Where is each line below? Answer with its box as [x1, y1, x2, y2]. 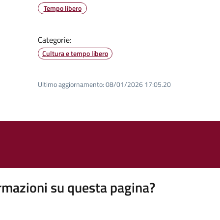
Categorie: [38, 34, 71, 46]
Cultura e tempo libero [42, 48, 108, 58]
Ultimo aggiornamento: [38, 79, 104, 89]
